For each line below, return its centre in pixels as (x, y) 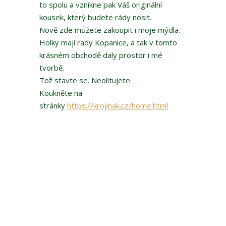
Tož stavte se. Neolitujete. (86, 80)
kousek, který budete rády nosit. (95, 17)
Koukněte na (61, 93)
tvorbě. (52, 68)
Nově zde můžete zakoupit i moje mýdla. (110, 30)
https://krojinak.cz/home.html (118, 106)
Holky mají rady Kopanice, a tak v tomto (108, 43)
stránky (53, 106)
